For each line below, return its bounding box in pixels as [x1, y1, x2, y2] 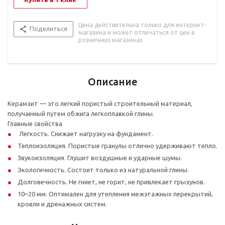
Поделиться [30, 25, 67, 33]
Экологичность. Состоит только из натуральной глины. [18, 166, 189, 174]
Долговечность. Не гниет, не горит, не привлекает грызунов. [18, 178, 205, 186]
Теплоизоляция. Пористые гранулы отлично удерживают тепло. [18, 142, 217, 150]
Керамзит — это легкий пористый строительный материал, [8, 100, 192, 107]
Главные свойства [8, 120, 62, 128]
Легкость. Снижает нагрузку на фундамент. [18, 130, 153, 138]
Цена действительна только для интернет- [78, 22, 206, 29]
